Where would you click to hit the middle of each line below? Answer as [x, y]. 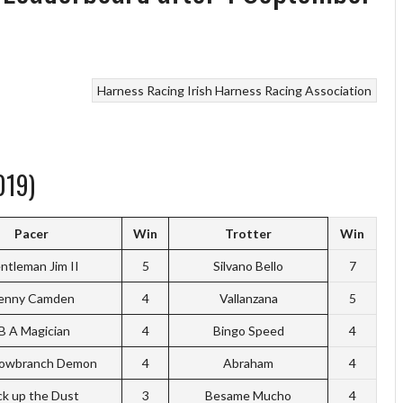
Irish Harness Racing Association [279, 90]
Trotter [248, 233]
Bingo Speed [248, 330]
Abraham [248, 363]
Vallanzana [248, 298]
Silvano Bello [248, 265]
